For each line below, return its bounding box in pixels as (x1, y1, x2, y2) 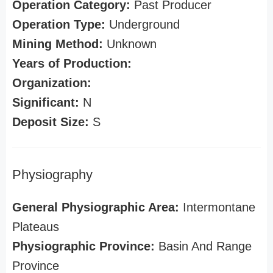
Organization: (12, 76, 91, 90)
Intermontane (179, 200, 255, 214)
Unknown (103, 37, 157, 51)
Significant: (12, 96, 79, 109)
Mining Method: (12, 37, 103, 51)
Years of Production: (12, 57, 132, 70)
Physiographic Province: (12, 239, 155, 253)
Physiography (12, 167, 93, 182)
